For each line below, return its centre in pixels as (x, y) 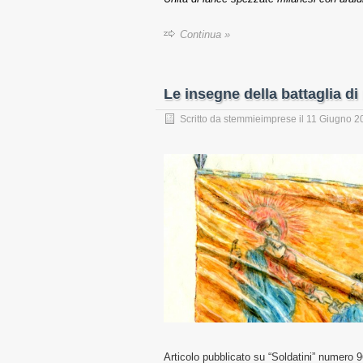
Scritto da (202, 120)
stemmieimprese (260, 120)
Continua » (205, 35)
